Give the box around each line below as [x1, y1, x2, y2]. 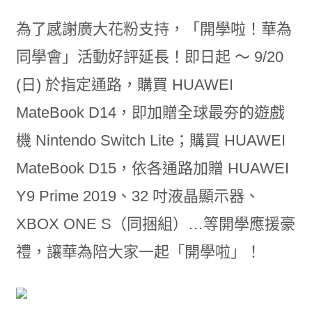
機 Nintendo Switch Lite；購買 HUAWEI [15, 132, 286, 149]
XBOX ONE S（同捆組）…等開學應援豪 [15, 215, 295, 233]
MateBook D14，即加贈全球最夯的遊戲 [15, 104, 285, 121]
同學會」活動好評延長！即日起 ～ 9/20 [15, 48, 283, 65]
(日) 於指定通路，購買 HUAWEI [15, 76, 233, 93]
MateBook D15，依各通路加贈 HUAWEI [15, 159, 289, 177]
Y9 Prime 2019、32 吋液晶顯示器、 [15, 187, 260, 205]
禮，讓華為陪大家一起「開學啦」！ [15, 243, 261, 260]
